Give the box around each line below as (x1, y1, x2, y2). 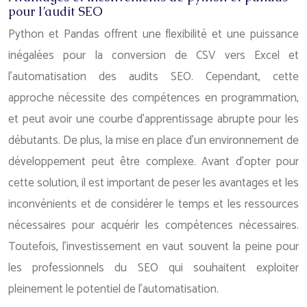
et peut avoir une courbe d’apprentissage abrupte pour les (8, 110, 299, 129)
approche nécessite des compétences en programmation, (8, 88, 299, 108)
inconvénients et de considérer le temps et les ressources (8, 195, 299, 214)
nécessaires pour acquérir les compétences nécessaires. (8, 216, 299, 235)
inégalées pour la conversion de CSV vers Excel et (8, 46, 299, 65)
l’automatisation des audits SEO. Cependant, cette (8, 67, 299, 86)
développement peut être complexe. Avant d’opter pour (8, 152, 299, 171)
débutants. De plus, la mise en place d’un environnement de (8, 131, 299, 150)
